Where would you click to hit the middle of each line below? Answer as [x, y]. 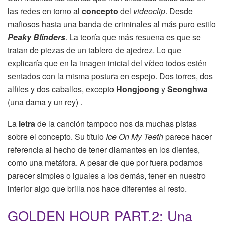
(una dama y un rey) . [45, 102]
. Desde [179, 11]
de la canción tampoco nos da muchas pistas [117, 124]
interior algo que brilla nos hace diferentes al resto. [97, 189]
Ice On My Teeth [136, 137]
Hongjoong [139, 89]
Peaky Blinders [36, 37]
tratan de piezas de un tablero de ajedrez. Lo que [94, 50]
